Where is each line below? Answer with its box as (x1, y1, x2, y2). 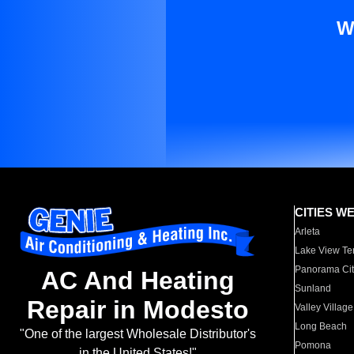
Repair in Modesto (26, 296, 249, 325)
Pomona (295, 340, 332, 351)
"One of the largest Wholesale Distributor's (19, 327, 256, 341)
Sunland (295, 283, 332, 294)
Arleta (295, 226, 321, 237)
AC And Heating (40, 266, 235, 296)
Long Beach (295, 321, 348, 332)
